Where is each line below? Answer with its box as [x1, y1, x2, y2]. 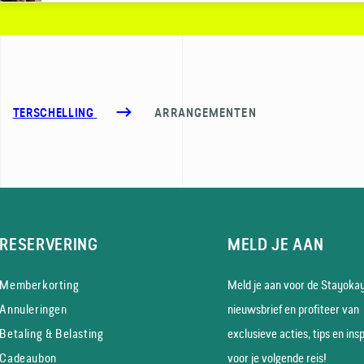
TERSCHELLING [12, 106, 94, 120]
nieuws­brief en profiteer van [227, 301, 360, 318]
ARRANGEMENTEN [154, 106, 257, 120]
